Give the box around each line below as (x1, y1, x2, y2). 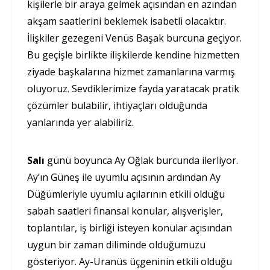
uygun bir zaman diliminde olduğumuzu (27, 238, 206, 252)
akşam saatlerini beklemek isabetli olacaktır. (27, 14, 226, 28)
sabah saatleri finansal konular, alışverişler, (27, 204, 223, 218)
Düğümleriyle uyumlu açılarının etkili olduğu (27, 187, 225, 201)
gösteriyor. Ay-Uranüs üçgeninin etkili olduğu (27, 255, 232, 269)
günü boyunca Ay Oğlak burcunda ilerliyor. (47, 154, 238, 168)
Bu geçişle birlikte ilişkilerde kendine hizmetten (27, 48, 239, 62)
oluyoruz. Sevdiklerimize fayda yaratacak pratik (27, 82, 239, 96)
